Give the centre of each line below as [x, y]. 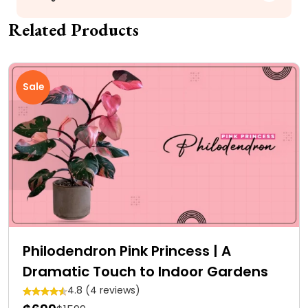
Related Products [74, 30]
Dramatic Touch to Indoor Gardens [145, 271]
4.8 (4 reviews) [104, 290]
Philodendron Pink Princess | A [127, 251]
